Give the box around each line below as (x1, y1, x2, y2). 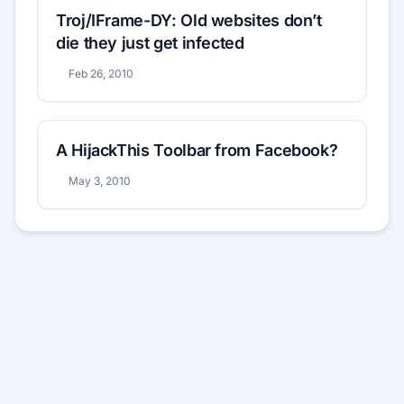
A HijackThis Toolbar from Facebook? (56, 140, 338, 160)
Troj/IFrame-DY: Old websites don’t (56, 10, 322, 30)
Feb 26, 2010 (68, 66, 133, 80)
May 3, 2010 (68, 173, 131, 188)
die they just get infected (56, 32, 244, 52)
